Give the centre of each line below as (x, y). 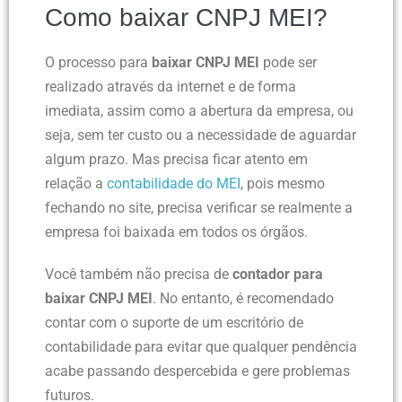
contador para (278, 275)
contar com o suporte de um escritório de (174, 323)
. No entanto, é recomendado (243, 299)
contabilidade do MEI (174, 184)
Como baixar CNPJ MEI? (186, 18)
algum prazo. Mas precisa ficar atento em (176, 160)
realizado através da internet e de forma (170, 87)
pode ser (290, 63)
